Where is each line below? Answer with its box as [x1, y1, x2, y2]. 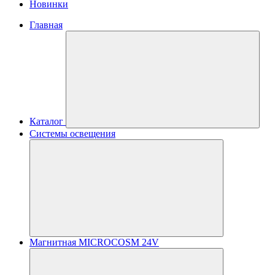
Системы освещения [29, 128, 115, 139]
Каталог [29, 116, 63, 126]
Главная [29, 20, 63, 30]
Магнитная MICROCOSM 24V [29, 237, 159, 247]
